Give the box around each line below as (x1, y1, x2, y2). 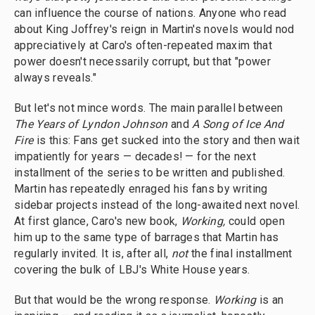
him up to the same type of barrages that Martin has (14, 231, 279, 244)
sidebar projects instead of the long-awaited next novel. (14, 198, 300, 212)
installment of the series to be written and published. (14, 166, 285, 179)
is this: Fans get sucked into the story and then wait (33, 134, 300, 147)
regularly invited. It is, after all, (14, 247, 172, 260)
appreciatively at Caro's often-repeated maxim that (14, 39, 272, 52)
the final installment (191, 247, 292, 260)
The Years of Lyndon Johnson (14, 117, 168, 131)
